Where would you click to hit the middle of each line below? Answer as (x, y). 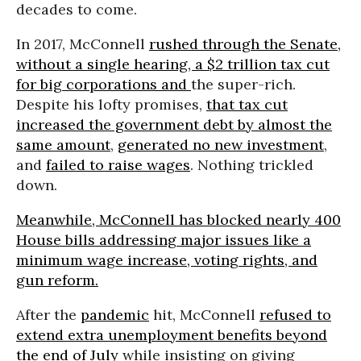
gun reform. (57, 280)
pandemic (115, 314)
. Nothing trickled (252, 164)
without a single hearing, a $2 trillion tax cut (173, 64)
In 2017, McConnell (83, 44)
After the (48, 314)
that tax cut (247, 104)
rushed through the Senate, (245, 44)
